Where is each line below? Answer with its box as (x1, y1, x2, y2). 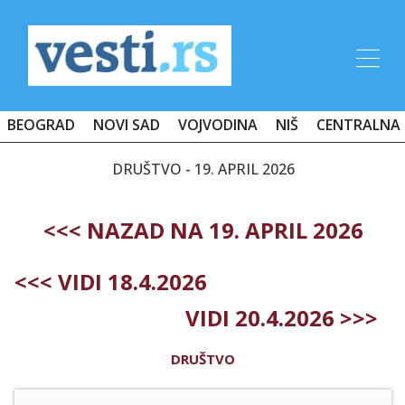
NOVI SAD (93, 114, 160, 135)
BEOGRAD (7, 114, 75, 135)
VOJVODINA (178, 114, 258, 135)
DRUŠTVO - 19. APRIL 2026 (111, 158, 295, 179)
